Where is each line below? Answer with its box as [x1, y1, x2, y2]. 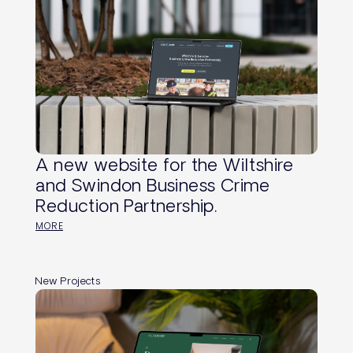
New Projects [35, 274, 101, 286]
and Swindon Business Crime [35, 174, 270, 195]
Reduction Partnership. [35, 195, 217, 215]
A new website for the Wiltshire [35, 154, 294, 174]
